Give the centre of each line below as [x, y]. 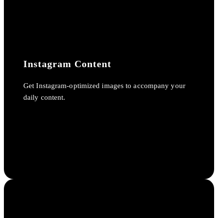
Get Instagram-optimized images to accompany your [104, 85]
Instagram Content [67, 64]
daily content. [45, 97]
